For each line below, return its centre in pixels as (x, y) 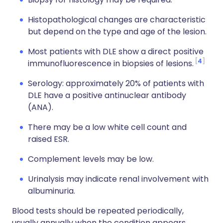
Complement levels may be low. (91, 159)
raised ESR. (49, 139)
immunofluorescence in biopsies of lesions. (111, 63)
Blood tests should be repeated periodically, (98, 211)
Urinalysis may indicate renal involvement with (118, 179)
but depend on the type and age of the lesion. (117, 32)
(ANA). (41, 107)
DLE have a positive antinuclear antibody (107, 95)
